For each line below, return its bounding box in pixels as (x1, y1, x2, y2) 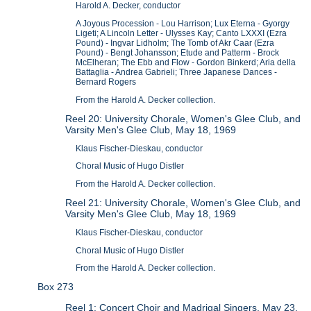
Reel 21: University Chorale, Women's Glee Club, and (65, 196, 301, 208)
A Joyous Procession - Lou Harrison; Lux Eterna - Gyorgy (76, 19, 290, 29)
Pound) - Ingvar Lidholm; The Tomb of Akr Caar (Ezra (76, 38, 275, 49)
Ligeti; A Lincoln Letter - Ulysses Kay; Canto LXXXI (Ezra (76, 28, 287, 39)
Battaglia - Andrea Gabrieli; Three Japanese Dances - (76, 67, 278, 78)
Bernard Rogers (76, 77, 137, 87)
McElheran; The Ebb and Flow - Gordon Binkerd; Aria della (76, 58, 296, 68)
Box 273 (37, 281, 74, 293)
